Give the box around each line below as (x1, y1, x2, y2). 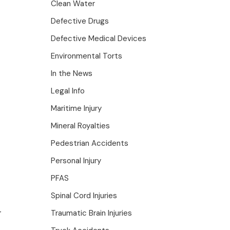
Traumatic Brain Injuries (51, 208, 132, 218)
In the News (51, 68, 93, 79)
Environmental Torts (51, 51, 123, 61)
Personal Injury (51, 156, 102, 166)
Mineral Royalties (51, 121, 110, 131)
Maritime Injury (51, 103, 102, 113)
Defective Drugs (51, 16, 109, 26)
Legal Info (51, 86, 85, 96)
